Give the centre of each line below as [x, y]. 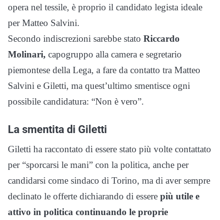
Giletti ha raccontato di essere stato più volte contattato [110, 149]
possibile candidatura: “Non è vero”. [76, 101]
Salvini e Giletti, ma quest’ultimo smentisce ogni [99, 85]
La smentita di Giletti [57, 129]
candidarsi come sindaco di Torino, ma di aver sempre [109, 180]
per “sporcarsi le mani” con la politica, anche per [98, 165]
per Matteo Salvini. [44, 23]
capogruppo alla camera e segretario [114, 54]
